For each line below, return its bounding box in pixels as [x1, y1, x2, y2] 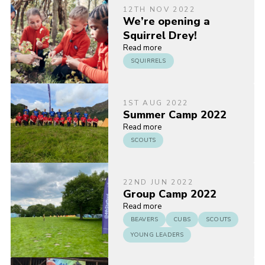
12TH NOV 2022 [122, 5, 195, 15]
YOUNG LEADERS [130, 231, 184, 240]
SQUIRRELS [130, 57, 166, 66]
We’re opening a [122, 14, 210, 29]
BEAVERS [130, 215, 159, 224]
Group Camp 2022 [122, 187, 216, 202]
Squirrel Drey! [122, 28, 197, 43]
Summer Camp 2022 [122, 108, 227, 122]
